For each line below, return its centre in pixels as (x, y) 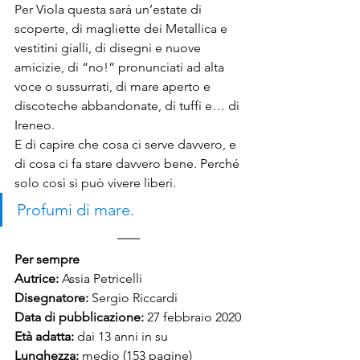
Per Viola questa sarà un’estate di (110, 9)
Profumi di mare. (76, 210)
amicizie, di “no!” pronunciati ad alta (121, 67)
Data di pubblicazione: (81, 317)
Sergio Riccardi (135, 298)
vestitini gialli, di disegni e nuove (109, 48)
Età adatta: (46, 336)
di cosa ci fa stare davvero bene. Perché (129, 164)
